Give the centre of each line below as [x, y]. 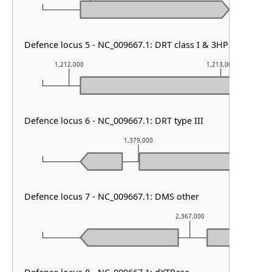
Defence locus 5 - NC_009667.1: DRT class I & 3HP [127, 44]
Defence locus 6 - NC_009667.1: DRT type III [114, 120]
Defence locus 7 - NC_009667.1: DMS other [112, 196]
